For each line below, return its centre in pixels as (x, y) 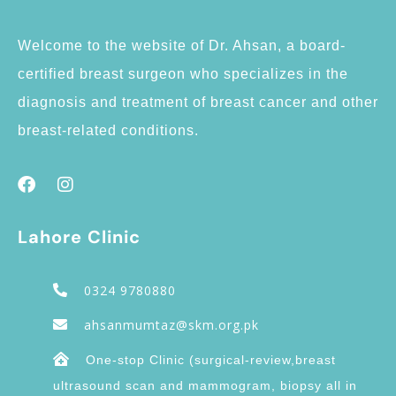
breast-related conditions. (108, 131)
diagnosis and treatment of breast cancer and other (198, 103)
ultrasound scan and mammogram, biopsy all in (205, 386)
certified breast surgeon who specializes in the (183, 74)
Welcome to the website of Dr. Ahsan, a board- (182, 46)
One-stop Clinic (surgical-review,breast (211, 360)
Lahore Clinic (79, 237)
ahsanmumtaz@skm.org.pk (171, 325)
